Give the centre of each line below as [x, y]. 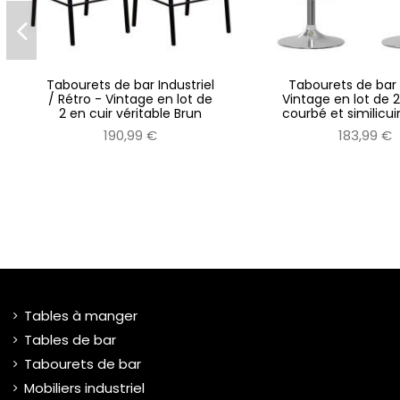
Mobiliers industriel [84, 388]
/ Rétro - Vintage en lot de [131, 100]
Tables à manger [81, 316]
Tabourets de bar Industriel [131, 85]
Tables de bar [70, 340]
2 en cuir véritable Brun [131, 114]
